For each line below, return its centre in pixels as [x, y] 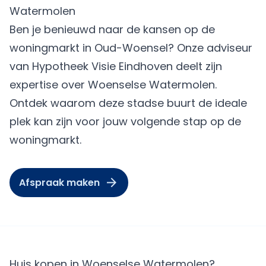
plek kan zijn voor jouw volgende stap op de [125, 121]
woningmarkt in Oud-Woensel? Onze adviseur [131, 48]
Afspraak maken [59, 183]
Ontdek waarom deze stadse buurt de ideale [128, 103]
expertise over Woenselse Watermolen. [113, 85]
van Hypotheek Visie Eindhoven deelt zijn [116, 66]
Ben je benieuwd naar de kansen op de [112, 29]
